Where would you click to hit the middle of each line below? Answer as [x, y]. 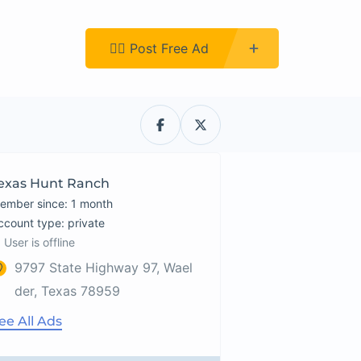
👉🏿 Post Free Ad [159, 48]
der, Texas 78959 [68, 291]
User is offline [40, 242]
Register [36, 48]
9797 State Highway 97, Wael [104, 268]
